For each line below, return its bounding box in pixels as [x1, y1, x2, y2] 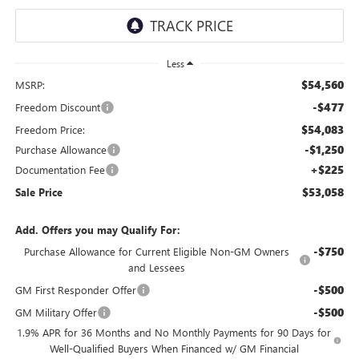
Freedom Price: [14, 122, 85, 136]
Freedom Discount [14, 99, 100, 114]
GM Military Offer [14, 305, 97, 319]
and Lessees [128, 260, 186, 274]
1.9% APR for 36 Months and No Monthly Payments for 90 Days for [17, 325, 332, 339]
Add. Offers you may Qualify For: [14, 222, 180, 236]
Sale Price [14, 184, 63, 199]
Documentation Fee [14, 162, 105, 176]
